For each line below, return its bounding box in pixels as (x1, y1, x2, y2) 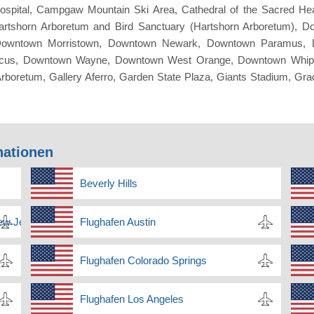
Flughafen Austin (79, 216, 156, 228)
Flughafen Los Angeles (79, 293, 184, 306)
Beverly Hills (79, 177, 137, 190)
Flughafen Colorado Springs (79, 254, 207, 267)
